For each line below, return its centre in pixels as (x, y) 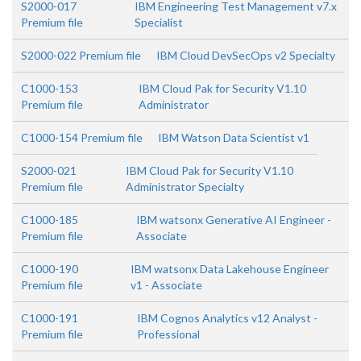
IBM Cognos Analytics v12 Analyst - (228, 318)
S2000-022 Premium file (81, 55)
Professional (169, 334)
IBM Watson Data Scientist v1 (234, 137)
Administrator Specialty (185, 187)
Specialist (158, 22)
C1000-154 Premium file (82, 137)
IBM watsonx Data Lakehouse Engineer (229, 269)
